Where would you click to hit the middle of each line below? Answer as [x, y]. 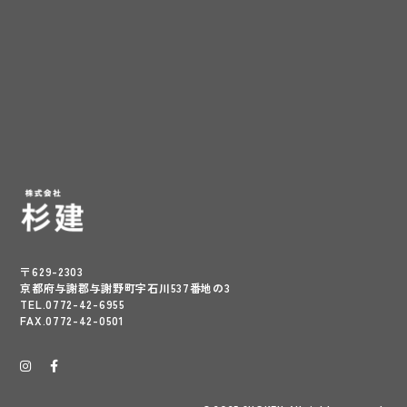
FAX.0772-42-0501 [72, 320]
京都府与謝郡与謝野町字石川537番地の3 [125, 287]
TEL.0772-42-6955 [73, 303]
